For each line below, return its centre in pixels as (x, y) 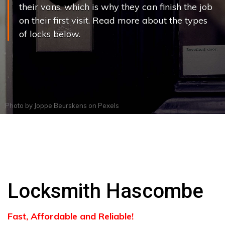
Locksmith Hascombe (105, 191)
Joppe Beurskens (61, 105)
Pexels (108, 105)
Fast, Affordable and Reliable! (71, 216)
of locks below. (50, 34)
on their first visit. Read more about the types (113, 20)
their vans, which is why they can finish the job (116, 7)
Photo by (20, 105)
